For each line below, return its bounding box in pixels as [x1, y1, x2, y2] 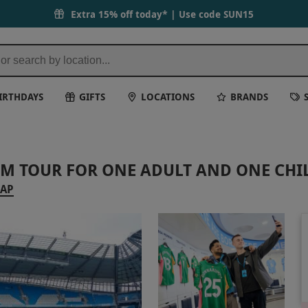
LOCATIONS [141, 89, 195, 103]
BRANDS [230, 89, 269, 103]
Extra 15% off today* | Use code [71, 7, 223, 21]
